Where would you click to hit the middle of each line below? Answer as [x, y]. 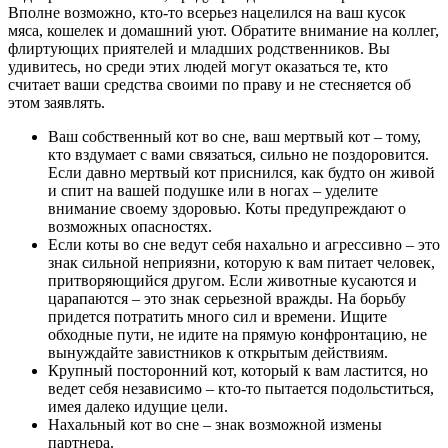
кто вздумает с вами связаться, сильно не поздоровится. [238, 154]
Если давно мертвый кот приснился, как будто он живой [241, 172]
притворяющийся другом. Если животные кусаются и [232, 280]
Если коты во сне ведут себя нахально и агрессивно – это [244, 244]
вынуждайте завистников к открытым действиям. [218, 352]
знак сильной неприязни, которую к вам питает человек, [241, 262]
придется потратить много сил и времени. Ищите [217, 316]
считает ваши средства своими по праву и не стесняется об [209, 84]
